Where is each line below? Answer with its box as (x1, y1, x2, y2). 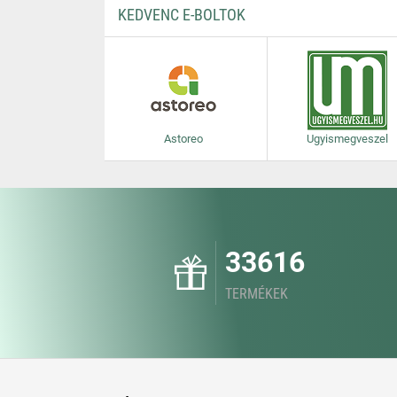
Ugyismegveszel (306, 132, 388, 145)
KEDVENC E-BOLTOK (117, 5, 245, 24)
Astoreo (163, 132, 203, 145)
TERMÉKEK (225, 285, 288, 302)
